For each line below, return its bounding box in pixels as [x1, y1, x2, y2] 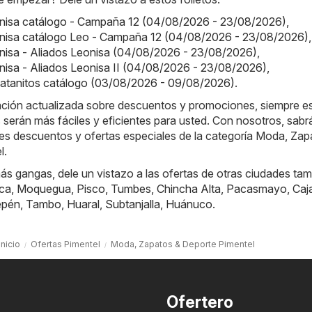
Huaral [67, 197, 100, 212]
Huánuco [166, 197, 212, 212]
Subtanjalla [105, 197, 160, 212]
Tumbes [111, 182, 151, 196]
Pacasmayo [226, 182, 287, 196]
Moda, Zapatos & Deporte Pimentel [110, 239, 255, 250]
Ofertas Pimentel [30, 239, 100, 250]
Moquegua [17, 182, 71, 196]
